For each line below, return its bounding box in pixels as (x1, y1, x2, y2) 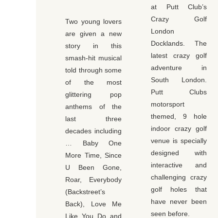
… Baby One (65, 139, 122, 147)
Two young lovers (65, 18, 122, 26)
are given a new (65, 30, 122, 38)
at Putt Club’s (151, 3, 207, 11)
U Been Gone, (65, 163, 122, 172)
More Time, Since (65, 151, 122, 160)
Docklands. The (151, 39, 207, 48)
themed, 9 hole (151, 112, 207, 121)
